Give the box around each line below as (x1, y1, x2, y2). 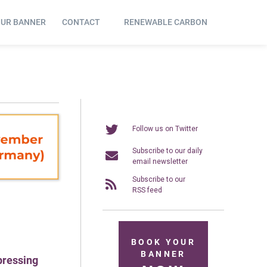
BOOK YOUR (131, 237, 196, 247)
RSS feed (132, 185, 162, 194)
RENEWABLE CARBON (124, 17, 208, 27)
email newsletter (132, 157, 188, 166)
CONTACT (61, 17, 100, 27)
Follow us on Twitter (132, 124, 198, 133)
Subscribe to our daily (132, 146, 203, 155)
